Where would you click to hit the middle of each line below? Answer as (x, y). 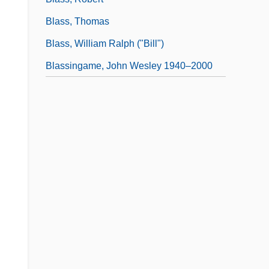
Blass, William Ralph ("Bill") (105, 43)
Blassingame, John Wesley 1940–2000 (129, 65)
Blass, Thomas (77, 21)
